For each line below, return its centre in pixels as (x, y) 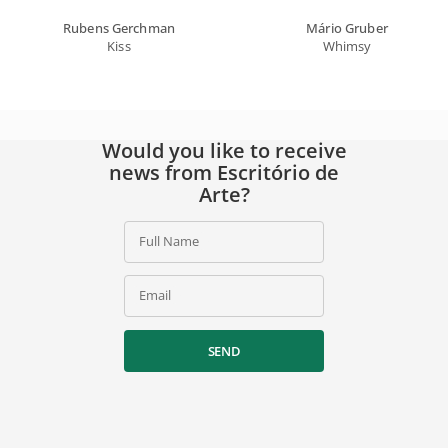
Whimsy (347, 45)
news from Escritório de (224, 172)
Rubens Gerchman (119, 27)
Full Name (169, 240)
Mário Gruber (347, 27)
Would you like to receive (224, 150)
